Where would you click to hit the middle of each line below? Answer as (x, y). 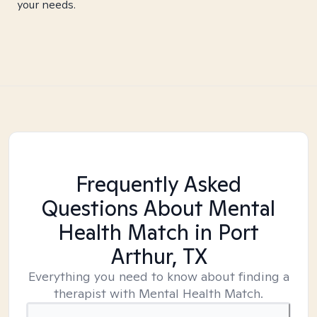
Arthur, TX (158, 256)
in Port (224, 232)
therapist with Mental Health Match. (158, 293)
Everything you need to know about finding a (158, 276)
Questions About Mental (158, 208)
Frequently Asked (158, 184)
